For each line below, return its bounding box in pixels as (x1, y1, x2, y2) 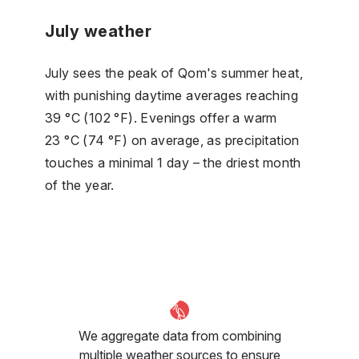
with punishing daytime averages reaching (45, 87, 298, 103)
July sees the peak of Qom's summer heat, (45, 64, 303, 81)
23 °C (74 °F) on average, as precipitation (45, 131, 300, 148)
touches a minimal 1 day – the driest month (45, 154, 301, 171)
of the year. (45, 176, 115, 193)
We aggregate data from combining (78, 327, 281, 344)
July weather (45, 21, 151, 41)
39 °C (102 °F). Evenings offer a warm (45, 109, 277, 126)
